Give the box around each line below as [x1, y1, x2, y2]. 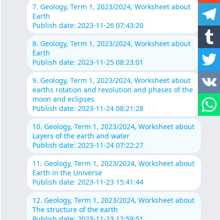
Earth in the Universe [32, 168, 102, 178]
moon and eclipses [32, 94, 94, 104]
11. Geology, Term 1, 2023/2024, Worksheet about [32, 159, 194, 168]
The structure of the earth [32, 205, 118, 215]
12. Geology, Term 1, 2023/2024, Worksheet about [32, 195, 194, 205]
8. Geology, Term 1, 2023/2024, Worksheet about [32, 39, 191, 49]
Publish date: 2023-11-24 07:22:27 [32, 140, 143, 150]
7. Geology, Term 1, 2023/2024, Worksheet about [32, 2, 191, 12]
